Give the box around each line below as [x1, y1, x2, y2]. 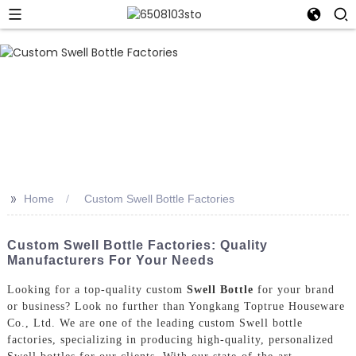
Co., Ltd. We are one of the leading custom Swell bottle [6, 316, 303, 329]
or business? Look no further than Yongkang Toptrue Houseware [6, 300, 345, 312]
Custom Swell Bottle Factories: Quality [6, 238, 268, 252]
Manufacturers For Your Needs [6, 253, 215, 267]
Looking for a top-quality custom [6, 283, 187, 296]
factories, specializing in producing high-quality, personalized [6, 333, 334, 346]
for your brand [253, 283, 335, 296]
